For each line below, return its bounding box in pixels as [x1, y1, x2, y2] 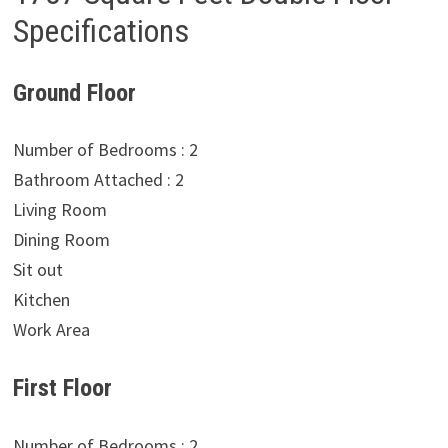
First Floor [12, 374, 112, 403]
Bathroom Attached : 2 [12, 168, 184, 192]
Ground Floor [12, 78, 136, 107]
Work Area [12, 318, 90, 342]
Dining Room [12, 228, 110, 252]
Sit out [12, 258, 63, 282]
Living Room [12, 198, 107, 222]
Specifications [12, 11, 189, 50]
